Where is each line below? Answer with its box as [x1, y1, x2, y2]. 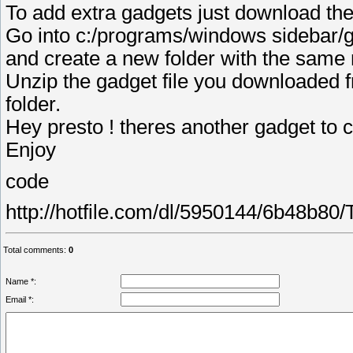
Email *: [6, 295, 34, 305]
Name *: [6, 277, 36, 287]
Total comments [3, 245, 64, 255]
